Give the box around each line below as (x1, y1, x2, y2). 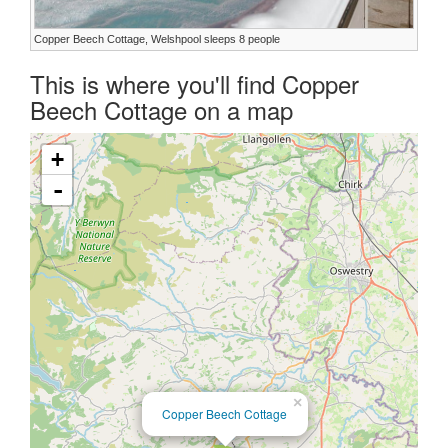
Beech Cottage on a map (30, 92, 293, 128)
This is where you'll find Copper (30, 66, 359, 102)
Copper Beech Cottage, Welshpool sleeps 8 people (34, 33, 280, 46)
